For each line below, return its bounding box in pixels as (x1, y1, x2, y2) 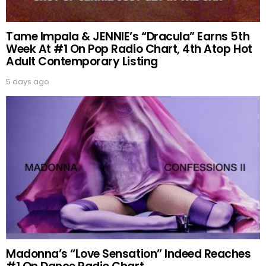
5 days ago (6, 75, 49, 87)
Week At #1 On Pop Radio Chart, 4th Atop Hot (6, 40, 252, 57)
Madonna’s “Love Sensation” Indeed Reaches (6, 246, 251, 262)
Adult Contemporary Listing (6, 53, 158, 69)
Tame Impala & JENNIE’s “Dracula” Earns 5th (6, 28, 250, 45)
